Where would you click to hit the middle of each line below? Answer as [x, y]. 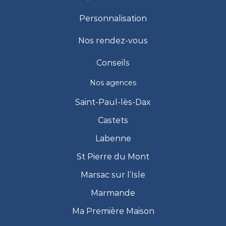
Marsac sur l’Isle [113, 175]
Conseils [113, 63]
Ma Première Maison [113, 211]
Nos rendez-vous [113, 41]
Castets [113, 121]
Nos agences [113, 83]
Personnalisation [113, 19]
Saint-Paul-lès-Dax [113, 102]
